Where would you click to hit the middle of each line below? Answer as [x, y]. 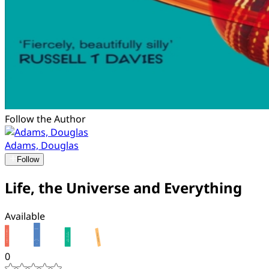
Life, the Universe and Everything [123, 187]
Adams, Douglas [42, 145]
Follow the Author [45, 119]
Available [25, 216]
